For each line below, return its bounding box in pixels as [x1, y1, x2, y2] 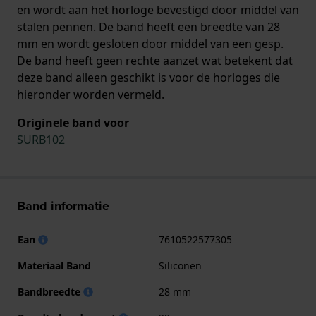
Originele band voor [17, 114, 129, 130]
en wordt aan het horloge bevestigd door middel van [17, 1, 299, 18]
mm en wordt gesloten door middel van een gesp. [17, 35, 284, 51]
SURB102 [17, 131, 65, 147]
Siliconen [159, 258, 202, 272]
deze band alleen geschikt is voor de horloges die [17, 69, 280, 85]
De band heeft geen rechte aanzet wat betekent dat [17, 52, 293, 68]
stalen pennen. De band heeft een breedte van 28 [17, 18, 280, 35]
